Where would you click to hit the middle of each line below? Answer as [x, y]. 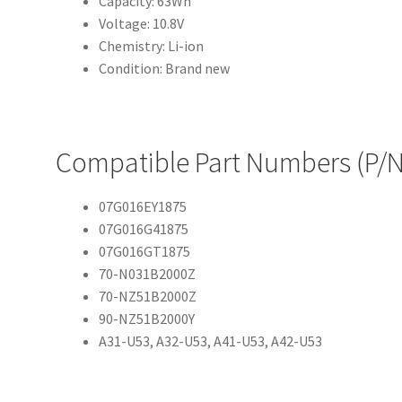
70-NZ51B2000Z [148, 296]
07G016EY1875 [143, 206]
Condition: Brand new [165, 69]
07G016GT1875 [145, 251]
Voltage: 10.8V [142, 24]
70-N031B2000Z [148, 273]
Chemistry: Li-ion [152, 46]
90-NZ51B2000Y [147, 318]
